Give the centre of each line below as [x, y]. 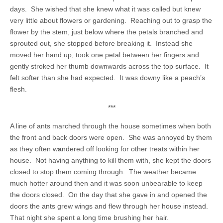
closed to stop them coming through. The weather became [103, 172]
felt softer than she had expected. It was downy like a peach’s [108, 78]
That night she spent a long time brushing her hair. [89, 218]
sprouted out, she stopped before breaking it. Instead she [101, 43]
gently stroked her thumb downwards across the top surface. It [109, 66]
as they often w [34, 149]
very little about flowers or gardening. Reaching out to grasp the [111, 20]
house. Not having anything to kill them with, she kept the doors [111, 160]
